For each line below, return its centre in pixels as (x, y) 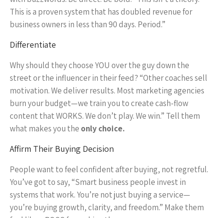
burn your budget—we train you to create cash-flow (99, 103)
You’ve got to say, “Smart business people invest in (98, 182)
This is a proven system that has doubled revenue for (101, 12)
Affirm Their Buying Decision (62, 149)
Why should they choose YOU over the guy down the (100, 65)
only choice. (103, 128)
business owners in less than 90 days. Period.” (88, 24)
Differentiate (33, 45)
